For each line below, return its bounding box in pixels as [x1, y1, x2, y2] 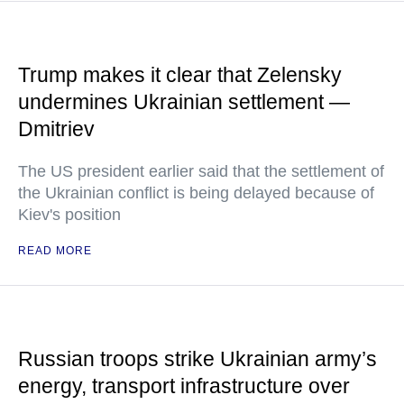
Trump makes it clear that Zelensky [18, 63, 342, 87]
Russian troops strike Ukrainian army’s [18, 347, 377, 371]
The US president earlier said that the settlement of [18, 162, 384, 180]
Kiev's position [18, 206, 121, 224]
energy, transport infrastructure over [18, 374, 350, 398]
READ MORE [18, 244, 92, 257]
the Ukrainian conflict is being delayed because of [18, 184, 374, 202]
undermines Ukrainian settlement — [18, 90, 350, 114]
